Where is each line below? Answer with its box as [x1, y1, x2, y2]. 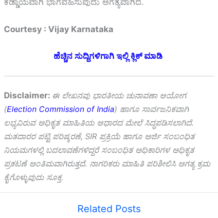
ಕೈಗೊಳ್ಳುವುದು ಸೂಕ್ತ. [4, 172, 63, 182]
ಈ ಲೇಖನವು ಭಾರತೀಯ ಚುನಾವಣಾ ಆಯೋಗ [52, 91, 186, 101]
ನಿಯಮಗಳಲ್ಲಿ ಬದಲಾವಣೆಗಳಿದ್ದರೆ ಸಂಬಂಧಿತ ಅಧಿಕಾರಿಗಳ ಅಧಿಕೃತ [4, 145, 194, 155]
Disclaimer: [4, 91, 52, 101]
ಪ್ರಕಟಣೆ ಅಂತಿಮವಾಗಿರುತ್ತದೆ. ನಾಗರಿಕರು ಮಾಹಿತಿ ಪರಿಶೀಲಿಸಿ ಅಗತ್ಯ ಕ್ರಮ [4, 159, 210, 169]
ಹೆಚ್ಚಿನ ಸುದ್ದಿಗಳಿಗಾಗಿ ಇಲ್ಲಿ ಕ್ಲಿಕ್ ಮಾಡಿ [54, 51, 164, 61]
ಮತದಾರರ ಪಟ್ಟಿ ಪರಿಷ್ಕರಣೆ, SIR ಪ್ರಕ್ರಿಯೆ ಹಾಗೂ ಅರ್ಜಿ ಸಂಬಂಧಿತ [4, 131, 195, 142]
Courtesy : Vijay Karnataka [4, 24, 113, 34]
